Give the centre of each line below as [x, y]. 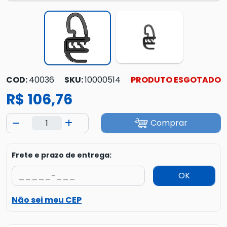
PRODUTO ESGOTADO [176, 80]
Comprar [169, 123]
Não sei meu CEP [47, 200]
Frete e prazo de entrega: [62, 155]
